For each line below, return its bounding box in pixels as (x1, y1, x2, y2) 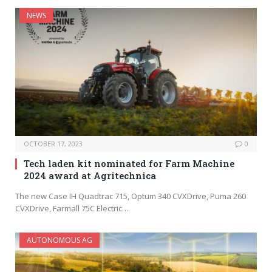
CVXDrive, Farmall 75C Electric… (15, 203, 129, 214)
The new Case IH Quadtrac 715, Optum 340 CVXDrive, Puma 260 (15, 191, 246, 202)
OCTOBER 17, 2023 (24, 139, 83, 149)
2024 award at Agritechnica (24, 169, 156, 182)
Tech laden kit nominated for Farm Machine (24, 157, 234, 170)
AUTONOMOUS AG (27, 235, 92, 246)
